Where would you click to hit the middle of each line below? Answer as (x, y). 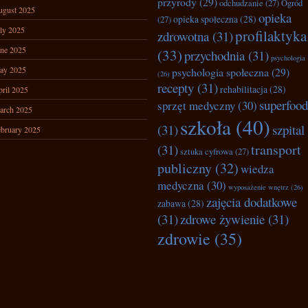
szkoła (206, 127)
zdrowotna (183, 36)
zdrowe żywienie (222, 219)
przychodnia (214, 55)
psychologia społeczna (220, 72)
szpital (288, 130)
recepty (176, 88)
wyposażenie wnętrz (258, 187)
